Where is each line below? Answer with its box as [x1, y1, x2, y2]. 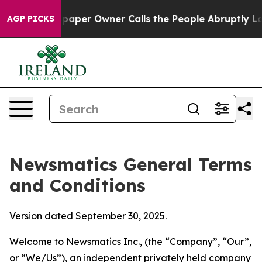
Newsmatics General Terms [9, 153, 252, 175]
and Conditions [9, 174, 146, 196]
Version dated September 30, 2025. [9, 210, 167, 222]
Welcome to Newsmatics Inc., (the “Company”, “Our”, [9, 236, 251, 247]
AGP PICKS [7, 13, 54, 24]
